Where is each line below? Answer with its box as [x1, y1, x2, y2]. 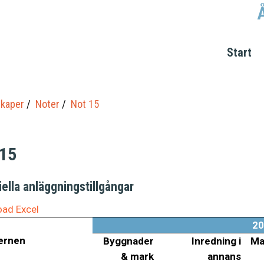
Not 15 [71, 98, 99, 110]
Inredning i [191, 235, 241, 247]
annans [207, 250, 241, 262]
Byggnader [103, 235, 154, 247]
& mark [120, 250, 154, 262]
